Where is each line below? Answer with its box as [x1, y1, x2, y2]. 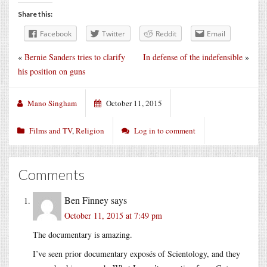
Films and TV [29, 125, 72, 136]
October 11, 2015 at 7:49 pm [64, 209, 162, 221]
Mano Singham [27, 97, 77, 108]
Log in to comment [134, 125, 195, 136]
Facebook [40, 28, 72, 39]
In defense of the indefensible [143, 51, 243, 63]
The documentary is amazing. [33, 228, 132, 240]
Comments [18, 165, 85, 183]
